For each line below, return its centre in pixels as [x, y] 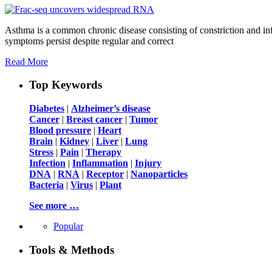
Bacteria [46, 185]
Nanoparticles [159, 174]
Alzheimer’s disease [111, 109]
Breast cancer [94, 120]
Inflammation [100, 163]
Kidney [74, 141]
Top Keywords [66, 85]
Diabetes [47, 109]
